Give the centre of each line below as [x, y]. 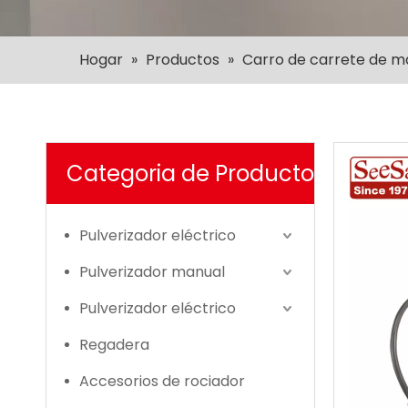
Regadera [114, 345]
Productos [183, 60]
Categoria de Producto [190, 173]
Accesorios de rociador [162, 381]
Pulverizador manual [152, 272]
